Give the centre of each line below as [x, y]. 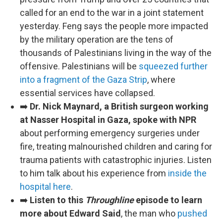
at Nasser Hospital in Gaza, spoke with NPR [108, 120]
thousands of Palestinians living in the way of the [116, 53]
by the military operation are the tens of [97, 39]
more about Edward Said [70, 213]
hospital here [45, 187]
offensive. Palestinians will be [79, 66]
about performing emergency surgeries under [110, 133]
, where [161, 80]
